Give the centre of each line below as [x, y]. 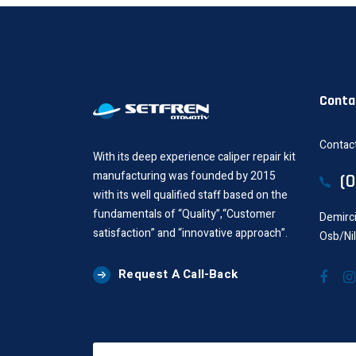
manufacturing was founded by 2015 [184, 176]
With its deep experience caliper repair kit [194, 157]
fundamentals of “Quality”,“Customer [184, 215]
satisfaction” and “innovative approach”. [190, 234]
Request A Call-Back [178, 275]
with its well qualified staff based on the [190, 195]
